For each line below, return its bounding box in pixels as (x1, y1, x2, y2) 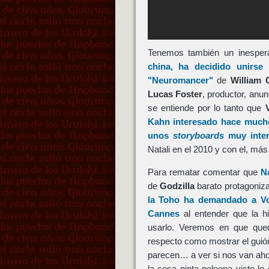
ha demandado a (180, 195, 261, 205)
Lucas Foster (147, 88, 202, 99)
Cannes (147, 208, 180, 219)
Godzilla (159, 181, 195, 192)
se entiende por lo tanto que (147, 102, 265, 113)
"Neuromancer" (147, 74, 213, 85)
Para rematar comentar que (147, 167, 261, 178)
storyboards (172, 130, 224, 141)
